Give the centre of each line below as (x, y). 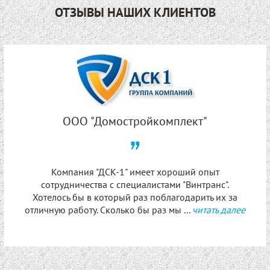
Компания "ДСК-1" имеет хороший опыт (135, 171)
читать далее (219, 209)
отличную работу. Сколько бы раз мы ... (108, 209)
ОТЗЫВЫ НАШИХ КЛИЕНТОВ (135, 12)
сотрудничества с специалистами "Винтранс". (135, 184)
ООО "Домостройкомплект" (135, 121)
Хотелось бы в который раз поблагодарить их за (135, 197)
